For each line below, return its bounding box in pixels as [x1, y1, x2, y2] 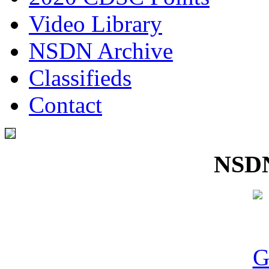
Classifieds [29, 65, 131, 91]
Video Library [29, 11, 162, 37]
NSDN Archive [29, 38, 173, 64]
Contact [29, 92, 102, 118]
